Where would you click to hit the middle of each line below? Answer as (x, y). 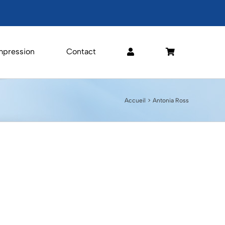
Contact (81, 51)
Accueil (135, 100)
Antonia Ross (171, 100)
